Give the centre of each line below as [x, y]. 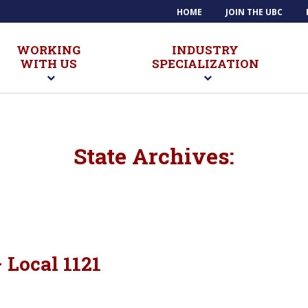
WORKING [49, 50]
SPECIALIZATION [205, 64]
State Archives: [154, 156]
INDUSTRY [206, 50]
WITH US [49, 64]
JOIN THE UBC [254, 12]
